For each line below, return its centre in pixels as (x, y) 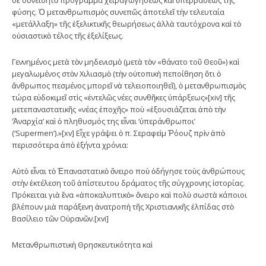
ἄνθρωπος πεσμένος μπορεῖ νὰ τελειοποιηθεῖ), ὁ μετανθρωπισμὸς (129, 85)
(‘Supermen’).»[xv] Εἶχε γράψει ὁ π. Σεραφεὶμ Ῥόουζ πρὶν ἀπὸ (118, 133)
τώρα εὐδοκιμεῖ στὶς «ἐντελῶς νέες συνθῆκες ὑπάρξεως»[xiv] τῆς (123, 97)
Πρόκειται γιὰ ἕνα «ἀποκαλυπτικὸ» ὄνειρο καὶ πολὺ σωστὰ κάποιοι (129, 194)
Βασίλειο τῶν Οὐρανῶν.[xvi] (60, 218)
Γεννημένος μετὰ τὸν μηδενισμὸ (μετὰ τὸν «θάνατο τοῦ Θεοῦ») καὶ (126, 61)
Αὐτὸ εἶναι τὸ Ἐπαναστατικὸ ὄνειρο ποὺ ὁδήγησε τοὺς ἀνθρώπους (128, 171)
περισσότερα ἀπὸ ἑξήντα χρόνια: (70, 145)
